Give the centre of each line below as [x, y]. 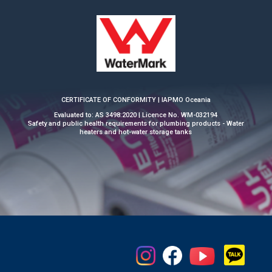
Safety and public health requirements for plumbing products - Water [136, 124]
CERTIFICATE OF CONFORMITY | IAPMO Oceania [136, 100]
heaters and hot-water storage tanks [136, 132]
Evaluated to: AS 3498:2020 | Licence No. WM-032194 [136, 115]
